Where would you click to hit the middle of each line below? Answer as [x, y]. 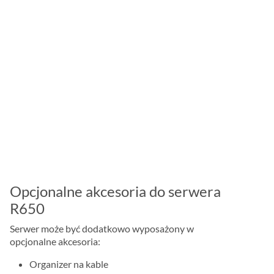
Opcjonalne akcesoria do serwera [116, 191]
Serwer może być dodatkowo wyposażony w [102, 229]
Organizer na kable [69, 264]
